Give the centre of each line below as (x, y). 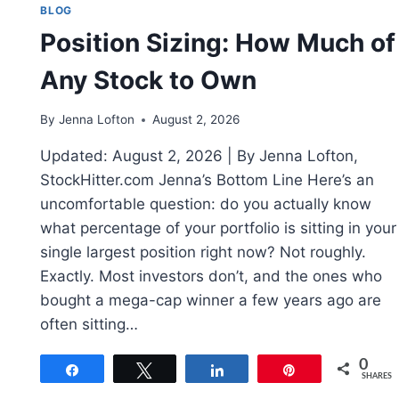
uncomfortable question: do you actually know (206, 204)
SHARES (376, 377)
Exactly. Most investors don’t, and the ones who (212, 277)
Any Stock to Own (149, 80)
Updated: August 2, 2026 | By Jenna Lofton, (199, 156)
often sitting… (90, 325)
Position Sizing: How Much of (218, 42)
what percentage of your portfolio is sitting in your (219, 228)
